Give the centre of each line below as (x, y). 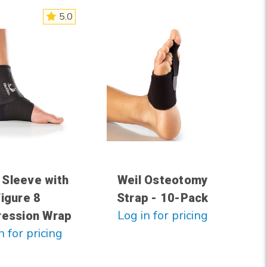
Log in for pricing (162, 216)
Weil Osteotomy (162, 180)
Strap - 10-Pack (162, 198)
